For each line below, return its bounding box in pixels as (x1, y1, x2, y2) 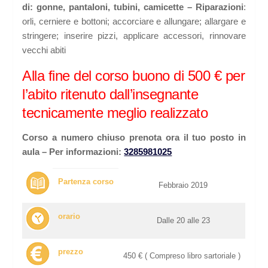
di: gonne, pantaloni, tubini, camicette (22, 2, 184, 13)
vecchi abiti (22, 45, 66, 56)
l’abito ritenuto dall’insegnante (22, 86, 199, 103)
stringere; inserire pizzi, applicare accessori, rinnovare (22, 31, 246, 41)
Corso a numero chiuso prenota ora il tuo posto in (22, 132, 246, 143)
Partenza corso (56, 177, 114, 187)
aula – (22, 147, 50, 157)
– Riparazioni (187, 2, 243, 13)
